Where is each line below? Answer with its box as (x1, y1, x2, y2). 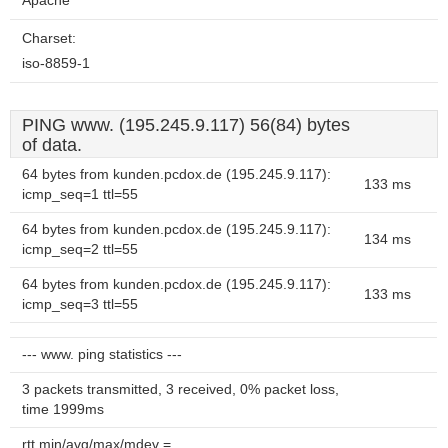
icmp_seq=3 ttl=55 (22, 297, 138, 312)
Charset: (22, 31, 76, 46)
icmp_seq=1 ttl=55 (22, 187, 138, 202)
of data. (22, 135, 82, 155)
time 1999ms (22, 402, 104, 417)
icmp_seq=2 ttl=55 (22, 242, 138, 257)
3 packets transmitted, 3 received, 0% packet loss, (22, 382, 339, 397)
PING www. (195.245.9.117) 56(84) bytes (22, 115, 350, 135)
